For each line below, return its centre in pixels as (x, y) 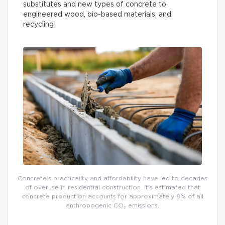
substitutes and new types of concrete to (95, 5)
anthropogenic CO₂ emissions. (113, 205)
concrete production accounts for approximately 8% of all (113, 196)
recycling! (39, 25)
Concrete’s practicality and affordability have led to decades (113, 178)
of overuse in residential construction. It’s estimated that (113, 187)
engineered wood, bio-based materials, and (97, 15)
